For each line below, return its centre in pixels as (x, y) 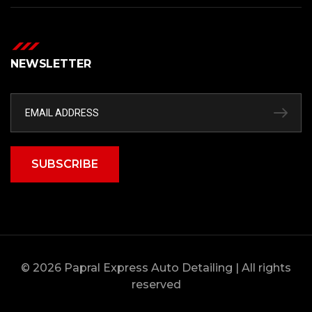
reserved (156, 284)
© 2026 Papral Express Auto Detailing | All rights (156, 267)
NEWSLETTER (51, 63)
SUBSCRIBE (65, 164)
